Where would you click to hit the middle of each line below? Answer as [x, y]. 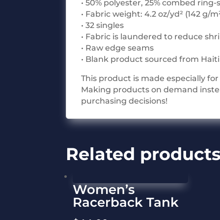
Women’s [104, 189]
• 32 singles [103, 26]
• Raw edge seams [118, 48]
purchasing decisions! [124, 101]
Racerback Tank [126, 202]
